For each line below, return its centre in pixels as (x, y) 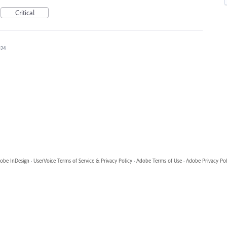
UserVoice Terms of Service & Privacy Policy (83, 161)
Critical (25, 13)
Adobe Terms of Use (159, 161)
